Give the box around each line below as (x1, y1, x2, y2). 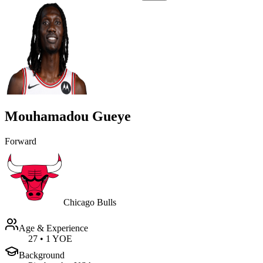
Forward (5, 136, 36, 146)
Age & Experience (19, 222, 88, 233)
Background (19, 249, 65, 260)
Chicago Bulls (63, 197, 116, 207)
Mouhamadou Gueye (5, 108, 131, 124)
